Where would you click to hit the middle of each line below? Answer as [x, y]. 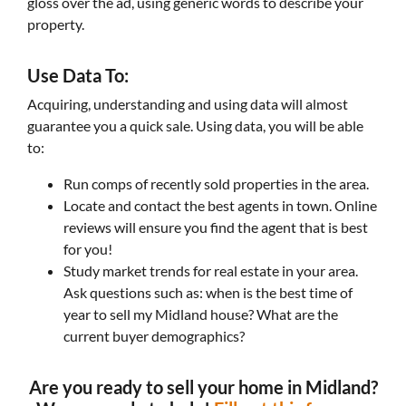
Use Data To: [78, 75]
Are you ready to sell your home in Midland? [203, 387]
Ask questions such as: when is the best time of [208, 292]
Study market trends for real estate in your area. [211, 271]
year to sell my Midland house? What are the [201, 314]
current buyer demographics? [154, 336]
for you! [88, 249]
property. [56, 24]
